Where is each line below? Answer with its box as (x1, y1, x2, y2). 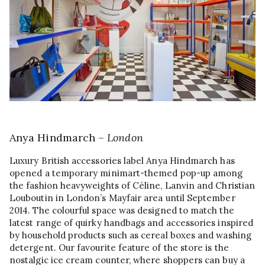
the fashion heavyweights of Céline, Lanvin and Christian (9, 180, 256, 192)
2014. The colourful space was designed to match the (9, 205, 234, 216)
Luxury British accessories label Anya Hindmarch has (9, 155, 235, 167)
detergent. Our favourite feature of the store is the (9, 242, 229, 254)
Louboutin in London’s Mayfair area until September (9, 192, 235, 204)
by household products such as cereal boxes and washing (9, 230, 251, 241)
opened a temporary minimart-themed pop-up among (9, 167, 243, 179)
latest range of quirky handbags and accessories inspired (9, 217, 254, 229)
